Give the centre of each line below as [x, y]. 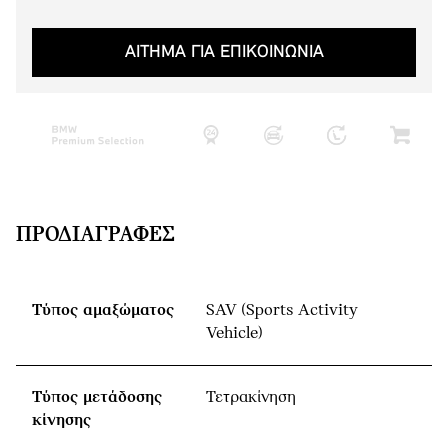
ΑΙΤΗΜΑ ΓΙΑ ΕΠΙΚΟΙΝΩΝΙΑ [224, 52]
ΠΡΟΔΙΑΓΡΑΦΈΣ [95, 235]
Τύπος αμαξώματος [103, 310]
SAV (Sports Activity [282, 310]
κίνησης [61, 420]
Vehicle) [234, 333]
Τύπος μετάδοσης [97, 397]
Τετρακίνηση [251, 397]
